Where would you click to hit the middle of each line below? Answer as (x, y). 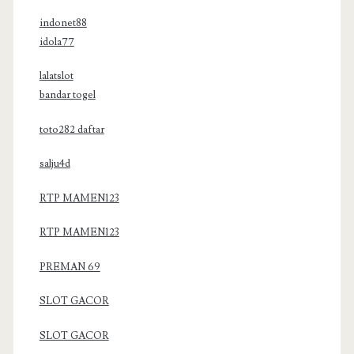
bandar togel (67, 95)
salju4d (55, 164)
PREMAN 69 (70, 267)
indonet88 (63, 23)
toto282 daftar (72, 129)
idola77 (56, 41)
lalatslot (56, 76)
